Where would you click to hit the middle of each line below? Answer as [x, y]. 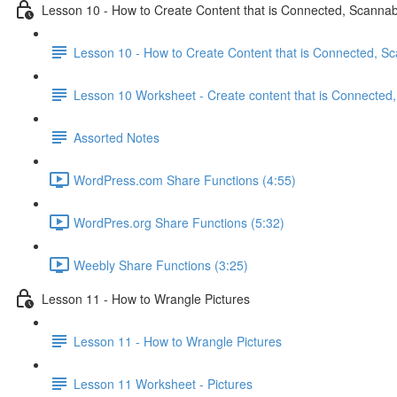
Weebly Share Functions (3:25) [161, 265]
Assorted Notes [117, 137]
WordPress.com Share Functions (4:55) [185, 179]
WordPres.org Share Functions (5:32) [179, 222]
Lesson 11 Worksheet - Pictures [163, 383]
